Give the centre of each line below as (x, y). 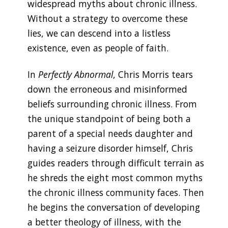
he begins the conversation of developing (113, 207)
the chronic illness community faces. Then (116, 193)
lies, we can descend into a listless (99, 33)
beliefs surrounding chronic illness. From (112, 104)
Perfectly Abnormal (75, 75)
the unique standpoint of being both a (109, 119)
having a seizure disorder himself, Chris (110, 148)
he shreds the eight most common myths (115, 178)
